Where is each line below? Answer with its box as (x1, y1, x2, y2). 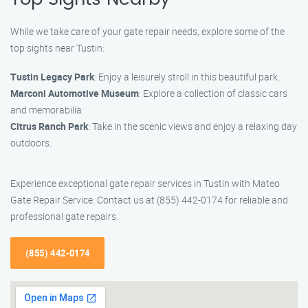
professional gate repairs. (10, 210, 118, 223)
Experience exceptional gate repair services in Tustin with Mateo (10, 177, 280, 190)
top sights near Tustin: (10, 41, 104, 54)
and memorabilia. (10, 103, 84, 116)
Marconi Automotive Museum (10, 87, 139, 100)
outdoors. (10, 136, 52, 149)
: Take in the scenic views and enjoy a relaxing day (88, 120, 297, 133)
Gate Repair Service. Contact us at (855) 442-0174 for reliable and (10, 193, 288, 206)
